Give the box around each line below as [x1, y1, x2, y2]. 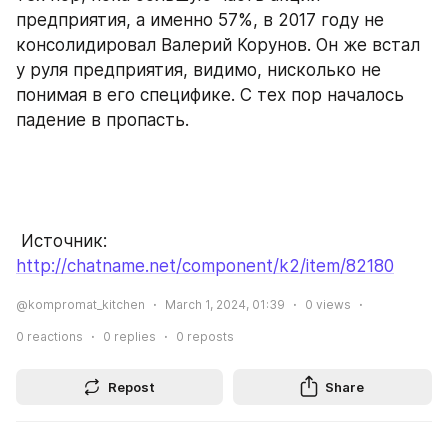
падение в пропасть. [16, 109, 189, 130]
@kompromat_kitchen [16, 296, 145, 312]
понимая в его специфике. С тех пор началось [16, 84, 404, 105]
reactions [24, 328, 83, 344]
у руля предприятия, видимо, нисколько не [16, 59, 381, 80]
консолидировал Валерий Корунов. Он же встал [16, 34, 420, 55]
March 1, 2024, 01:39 [165, 296, 285, 312]
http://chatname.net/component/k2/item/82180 [16, 255, 394, 276]
